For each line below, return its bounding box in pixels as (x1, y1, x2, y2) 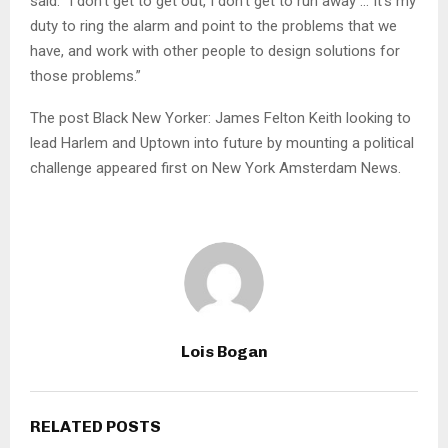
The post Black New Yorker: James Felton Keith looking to (30, 108, 411, 127)
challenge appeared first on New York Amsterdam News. (30, 158, 401, 177)
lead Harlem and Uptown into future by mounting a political (30, 133, 414, 152)
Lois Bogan (180, 341, 268, 361)
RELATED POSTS (30, 416, 161, 436)
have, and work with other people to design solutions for (30, 41, 400, 60)
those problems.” (30, 66, 141, 85)
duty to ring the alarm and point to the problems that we (30, 16, 397, 35)
